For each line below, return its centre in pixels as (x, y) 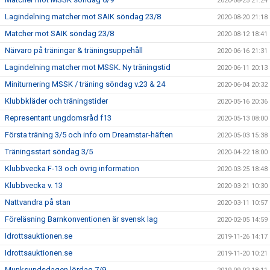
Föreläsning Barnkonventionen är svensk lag (81, 219)
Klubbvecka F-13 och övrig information (72, 168)
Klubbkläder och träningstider (56, 101)
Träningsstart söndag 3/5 (49, 152)
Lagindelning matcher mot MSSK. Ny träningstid (88, 67)
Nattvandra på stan (38, 202)
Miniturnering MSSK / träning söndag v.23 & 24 (85, 84)
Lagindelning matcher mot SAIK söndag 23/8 (83, 17)
